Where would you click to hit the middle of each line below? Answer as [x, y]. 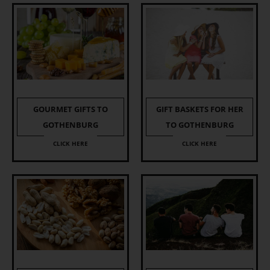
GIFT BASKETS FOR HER [199, 109]
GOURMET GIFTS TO [71, 109]
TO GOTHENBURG [199, 124]
